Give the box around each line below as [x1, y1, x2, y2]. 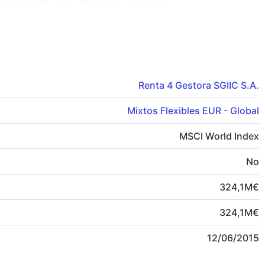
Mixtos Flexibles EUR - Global [127, 105, 259, 117]
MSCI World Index [179, 130, 259, 143]
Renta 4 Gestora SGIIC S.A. [138, 79, 259, 92]
